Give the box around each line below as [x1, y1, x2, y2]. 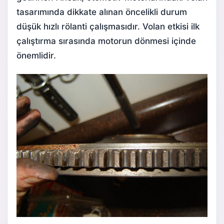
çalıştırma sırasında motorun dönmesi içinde [16, 35, 196, 46]
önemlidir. [16, 50, 56, 60]
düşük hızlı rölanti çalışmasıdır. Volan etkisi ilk [16, 21, 199, 31]
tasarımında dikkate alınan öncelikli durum [16, 6, 187, 17]
